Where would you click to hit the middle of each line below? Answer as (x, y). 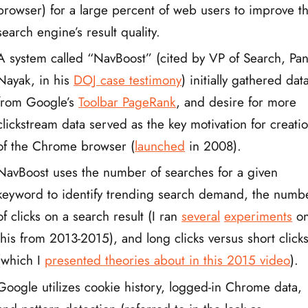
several (201, 217)
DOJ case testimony (128, 80)
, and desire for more (236, 102)
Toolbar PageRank (128, 102)
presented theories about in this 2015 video (168, 261)
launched (160, 146)
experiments (258, 217)
